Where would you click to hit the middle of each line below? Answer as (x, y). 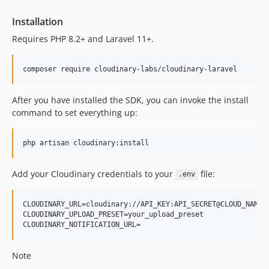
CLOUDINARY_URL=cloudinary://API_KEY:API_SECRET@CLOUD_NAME (143, 204)
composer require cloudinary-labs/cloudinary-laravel (130, 69)
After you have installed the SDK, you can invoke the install (130, 100)
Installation (38, 21)
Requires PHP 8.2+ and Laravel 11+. (83, 38)
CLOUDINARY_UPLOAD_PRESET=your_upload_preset (113, 214)
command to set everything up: (75, 112)
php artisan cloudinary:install (86, 143)
